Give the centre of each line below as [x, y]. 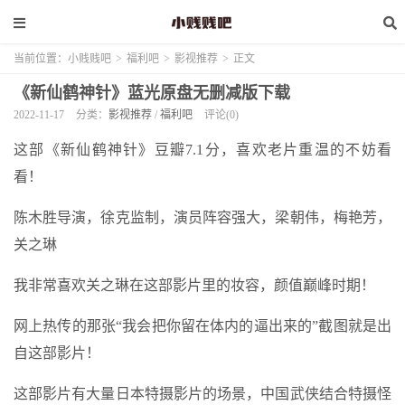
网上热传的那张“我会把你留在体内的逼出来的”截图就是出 [202, 326]
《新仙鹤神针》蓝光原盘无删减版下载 [152, 93]
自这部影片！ [57, 353]
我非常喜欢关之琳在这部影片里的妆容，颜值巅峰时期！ [194, 285]
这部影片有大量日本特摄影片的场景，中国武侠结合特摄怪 [202, 394]
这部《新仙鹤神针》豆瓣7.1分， [125, 150]
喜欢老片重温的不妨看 [314, 150]
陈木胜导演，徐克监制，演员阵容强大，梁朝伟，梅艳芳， [202, 217]
